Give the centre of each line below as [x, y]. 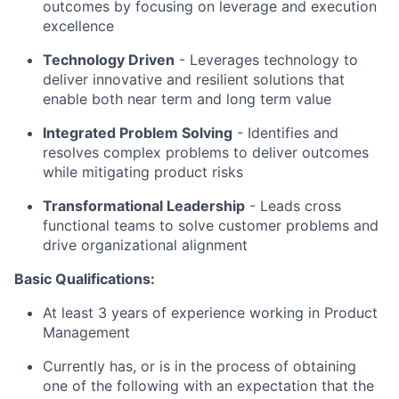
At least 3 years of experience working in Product [210, 313]
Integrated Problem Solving [138, 133]
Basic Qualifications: [85, 279]
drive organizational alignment [145, 245]
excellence [78, 26]
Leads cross [301, 206]
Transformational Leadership [144, 206]
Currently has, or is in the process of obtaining [199, 366]
